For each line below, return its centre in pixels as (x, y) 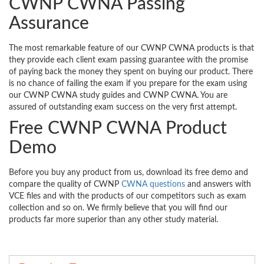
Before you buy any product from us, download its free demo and (128, 173)
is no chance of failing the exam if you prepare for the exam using (128, 84)
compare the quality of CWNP (65, 185)
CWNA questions (153, 185)
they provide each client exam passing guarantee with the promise (128, 60)
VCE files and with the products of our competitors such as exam (128, 197)
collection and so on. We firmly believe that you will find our (118, 208)
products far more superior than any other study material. (113, 220)
